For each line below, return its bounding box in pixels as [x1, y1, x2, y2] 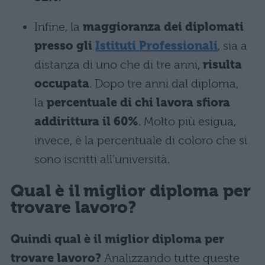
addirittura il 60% [34, 114, 138, 128]
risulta [203, 57, 242, 72]
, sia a [218, 38, 247, 53]
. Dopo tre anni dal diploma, [89, 76, 238, 91]
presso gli [34, 38, 95, 53]
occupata [34, 76, 89, 91]
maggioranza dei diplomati [83, 20, 244, 34]
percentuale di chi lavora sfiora [47, 95, 230, 109]
